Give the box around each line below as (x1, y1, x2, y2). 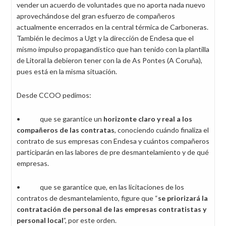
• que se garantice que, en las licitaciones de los (17, 183, 184, 191)
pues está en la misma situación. (17, 67, 117, 76)
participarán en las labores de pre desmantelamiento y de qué (17, 148, 209, 156)
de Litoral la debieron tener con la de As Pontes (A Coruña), (17, 56, 202, 65)
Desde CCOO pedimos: (17, 91, 91, 99)
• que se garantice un (17, 115, 103, 123)
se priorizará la (158, 194, 208, 202)
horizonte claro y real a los (103, 115, 192, 123)
